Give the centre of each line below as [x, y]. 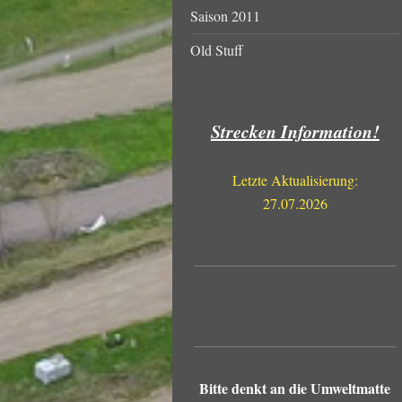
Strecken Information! [295, 131]
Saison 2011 [225, 15]
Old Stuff [217, 49]
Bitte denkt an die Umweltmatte [295, 388]
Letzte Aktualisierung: [295, 179]
